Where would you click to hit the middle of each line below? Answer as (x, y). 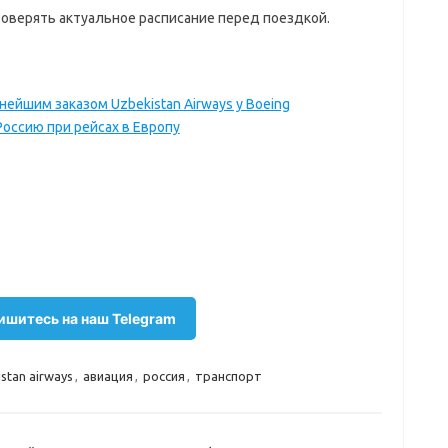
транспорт (228, 376)
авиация (107, 376)
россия (163, 376)
